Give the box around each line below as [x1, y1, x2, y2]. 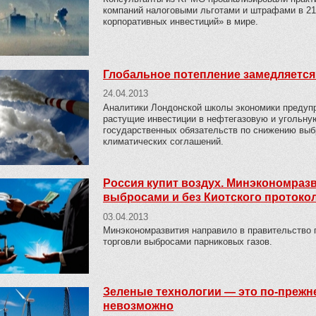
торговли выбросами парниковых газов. [103, 236, 272, 248]
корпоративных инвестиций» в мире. [103, 16, 258, 27]
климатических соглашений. [103, 136, 224, 147]
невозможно [103, 300, 174, 312]
